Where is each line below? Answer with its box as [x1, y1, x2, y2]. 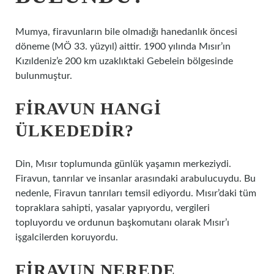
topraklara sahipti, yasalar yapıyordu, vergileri [15, 203, 210, 213]
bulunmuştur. [15, 71, 72, 81]
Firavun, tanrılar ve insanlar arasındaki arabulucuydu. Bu [15, 174, 256, 183]
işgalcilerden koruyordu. [15, 232, 118, 242]
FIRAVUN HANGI [15, 99, 161, 118]
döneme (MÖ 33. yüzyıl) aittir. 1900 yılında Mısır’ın [15, 42, 231, 51]
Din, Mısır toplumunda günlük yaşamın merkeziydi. [15, 159, 231, 169]
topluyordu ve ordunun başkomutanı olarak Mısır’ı [15, 218, 229, 228]
